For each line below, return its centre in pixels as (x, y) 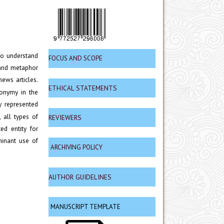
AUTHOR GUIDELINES (80, 177)
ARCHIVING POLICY (76, 147)
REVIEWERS (65, 118)
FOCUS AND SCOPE (75, 58)
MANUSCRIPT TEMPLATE (85, 206)
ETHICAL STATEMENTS (83, 88)
